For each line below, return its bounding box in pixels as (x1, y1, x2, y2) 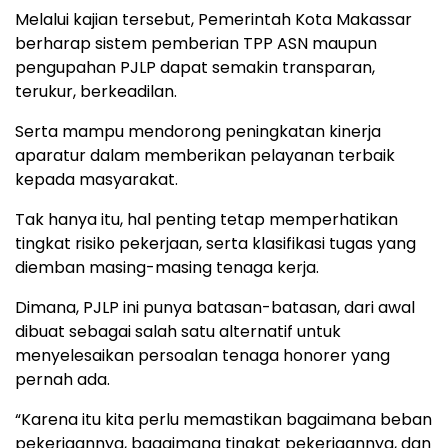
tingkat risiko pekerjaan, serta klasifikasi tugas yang (15, 231, 416, 255)
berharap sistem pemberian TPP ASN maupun (15, 31, 377, 55)
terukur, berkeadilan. (15, 79, 177, 103)
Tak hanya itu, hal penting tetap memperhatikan (15, 207, 398, 231)
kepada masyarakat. (15, 167, 178, 191)
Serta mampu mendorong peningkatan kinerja (15, 119, 381, 143)
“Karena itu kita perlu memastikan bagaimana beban (15, 407, 432, 431)
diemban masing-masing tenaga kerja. (15, 255, 319, 279)
